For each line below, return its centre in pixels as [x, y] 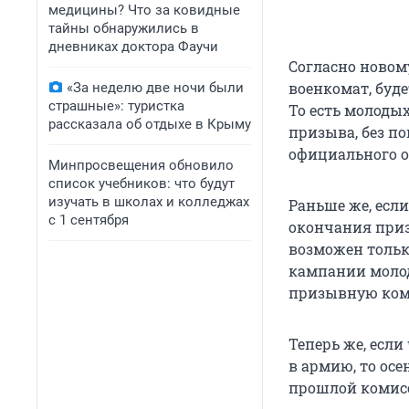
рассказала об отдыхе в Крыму [150, 124]
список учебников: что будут [142, 184]
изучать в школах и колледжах [149, 202]
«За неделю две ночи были [155, 88]
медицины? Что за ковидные [144, 10]
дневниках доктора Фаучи [133, 47]
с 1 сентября [89, 220]
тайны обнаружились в [124, 28]
